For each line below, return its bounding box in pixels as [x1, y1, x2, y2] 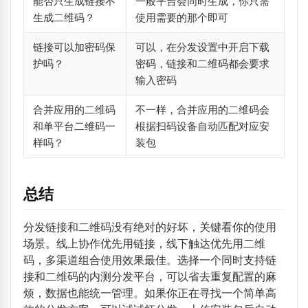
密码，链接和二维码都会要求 [135, 57, 269, 69]
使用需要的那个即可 [135, 11, 228, 23]
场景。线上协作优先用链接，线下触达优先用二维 [23, 238, 265, 250]
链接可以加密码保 [32, 41, 115, 53]
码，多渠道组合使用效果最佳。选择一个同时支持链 [23, 254, 276, 267]
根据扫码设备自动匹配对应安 [135, 120, 269, 132]
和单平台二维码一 [32, 120, 115, 132]
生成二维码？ [32, 11, 95, 23]
